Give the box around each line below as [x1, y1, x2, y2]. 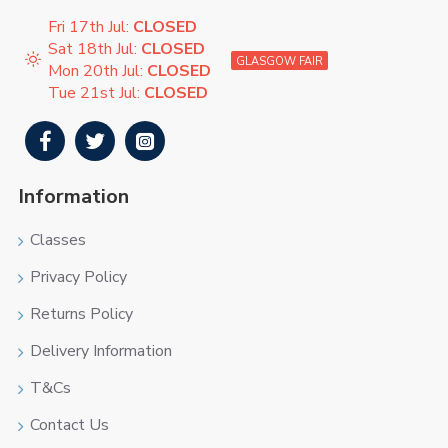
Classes [30, 229, 86, 252]
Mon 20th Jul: [48, 60, 147, 83]
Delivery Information [30, 340, 172, 363]
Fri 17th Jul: [48, 16, 133, 39]
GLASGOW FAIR [236, 53, 323, 69]
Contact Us [30, 414, 109, 437]
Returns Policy [30, 303, 133, 326]
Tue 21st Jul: [48, 82, 144, 105]
